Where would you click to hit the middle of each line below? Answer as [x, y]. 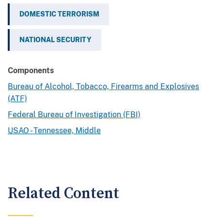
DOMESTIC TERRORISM [59, 14]
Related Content [63, 194]
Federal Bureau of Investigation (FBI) [74, 115]
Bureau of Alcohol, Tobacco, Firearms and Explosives [103, 87]
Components [31, 71]
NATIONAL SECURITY [55, 40]
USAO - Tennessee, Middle [54, 131]
